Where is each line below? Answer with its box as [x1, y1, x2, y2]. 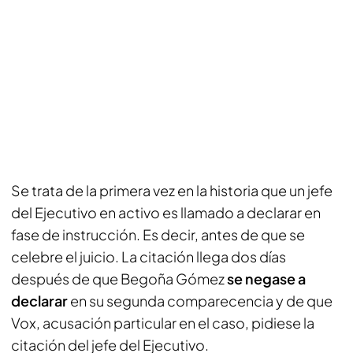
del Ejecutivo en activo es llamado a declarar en [11, 203, 321, 221]
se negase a [227, 269, 306, 288]
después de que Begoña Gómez [11, 269, 227, 288]
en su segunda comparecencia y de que [68, 292, 333, 310]
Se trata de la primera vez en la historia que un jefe [11, 181, 333, 199]
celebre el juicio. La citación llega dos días [11, 247, 286, 266]
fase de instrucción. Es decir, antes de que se [11, 225, 305, 243]
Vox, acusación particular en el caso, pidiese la [11, 314, 314, 332]
